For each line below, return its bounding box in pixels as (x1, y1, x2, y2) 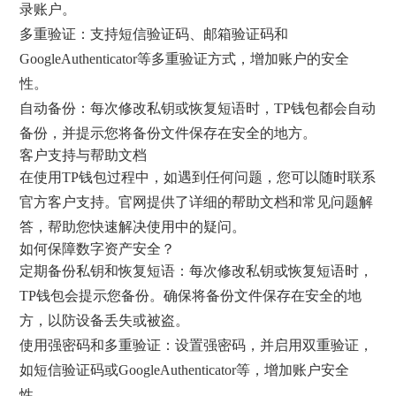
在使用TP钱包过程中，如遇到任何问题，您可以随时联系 (19, 169, 377, 185)
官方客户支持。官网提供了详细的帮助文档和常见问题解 (19, 194, 374, 209)
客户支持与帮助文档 (19, 146, 148, 164)
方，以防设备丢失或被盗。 (19, 312, 190, 328)
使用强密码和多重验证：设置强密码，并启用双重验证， (19, 337, 374, 353)
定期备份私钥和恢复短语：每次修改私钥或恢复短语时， (19, 263, 374, 278)
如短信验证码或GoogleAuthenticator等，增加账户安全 (19, 362, 350, 377)
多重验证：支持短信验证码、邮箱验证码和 (19, 26, 289, 42)
